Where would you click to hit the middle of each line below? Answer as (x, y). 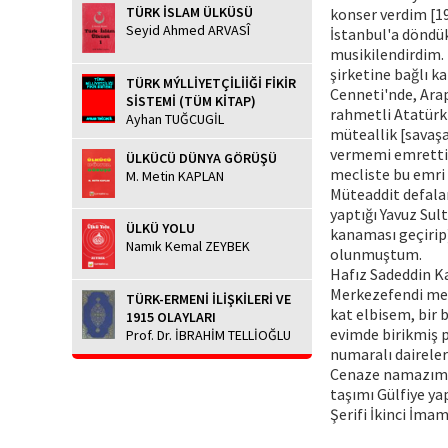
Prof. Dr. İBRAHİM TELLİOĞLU (208, 334)
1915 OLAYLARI (171, 316)
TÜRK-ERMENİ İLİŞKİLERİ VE (208, 298)
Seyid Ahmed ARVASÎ (188, 30)
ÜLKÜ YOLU (160, 228)
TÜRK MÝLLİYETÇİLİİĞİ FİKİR (211, 82)
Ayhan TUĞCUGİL (175, 118)
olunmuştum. (376, 253)
